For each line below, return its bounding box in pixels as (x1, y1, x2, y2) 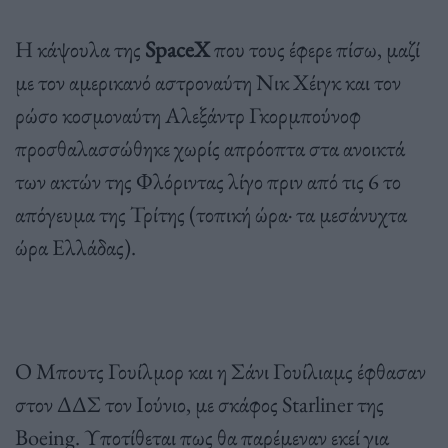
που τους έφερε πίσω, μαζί (214, 34, 420, 65)
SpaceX (145, 34, 214, 65)
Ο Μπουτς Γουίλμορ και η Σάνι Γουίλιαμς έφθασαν (15, 356, 426, 387)
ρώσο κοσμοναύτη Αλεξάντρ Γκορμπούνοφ (15, 100, 361, 131)
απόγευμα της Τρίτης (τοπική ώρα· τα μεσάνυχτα (15, 199, 407, 230)
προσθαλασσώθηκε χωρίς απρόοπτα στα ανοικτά (15, 133, 405, 164)
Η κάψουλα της (15, 34, 145, 65)
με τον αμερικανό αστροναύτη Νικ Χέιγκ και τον (15, 67, 401, 98)
